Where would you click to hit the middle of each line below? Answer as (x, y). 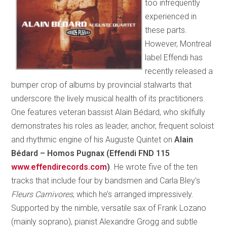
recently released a (179, 71)
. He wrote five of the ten (154, 167)
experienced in (171, 17)
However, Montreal (178, 44)
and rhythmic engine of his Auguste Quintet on (93, 140)
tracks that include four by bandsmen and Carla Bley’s (106, 181)
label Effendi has (174, 58)
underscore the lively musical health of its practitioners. (108, 99)
